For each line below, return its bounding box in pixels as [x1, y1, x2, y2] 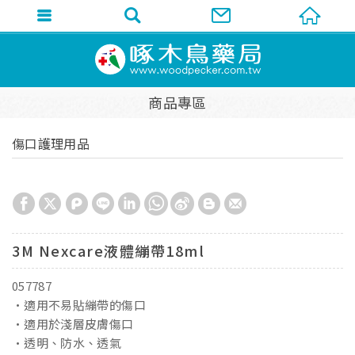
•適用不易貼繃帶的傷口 [12, 296, 146, 313]
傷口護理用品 [12, 134, 90, 153]
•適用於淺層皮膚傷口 [12, 315, 134, 332]
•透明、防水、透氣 [12, 334, 122, 351]
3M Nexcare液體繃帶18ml [12, 240, 204, 261]
